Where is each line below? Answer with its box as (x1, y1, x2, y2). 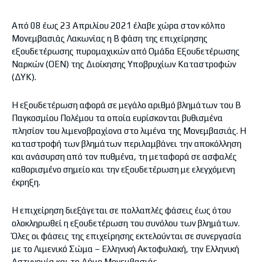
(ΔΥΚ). (12, 72, 36, 82)
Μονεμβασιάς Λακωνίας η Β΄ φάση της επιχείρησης (12, 33, 208, 44)
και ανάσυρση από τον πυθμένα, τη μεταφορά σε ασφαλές (12, 151, 237, 162)
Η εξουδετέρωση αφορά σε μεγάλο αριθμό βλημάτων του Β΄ (12, 100, 241, 111)
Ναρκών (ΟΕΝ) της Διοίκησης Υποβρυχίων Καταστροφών (12, 59, 236, 70)
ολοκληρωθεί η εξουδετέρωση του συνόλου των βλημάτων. (12, 218, 240, 229)
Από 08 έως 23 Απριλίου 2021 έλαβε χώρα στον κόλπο (12, 20, 225, 31)
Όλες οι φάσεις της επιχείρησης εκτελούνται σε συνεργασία (12, 231, 242, 242)
